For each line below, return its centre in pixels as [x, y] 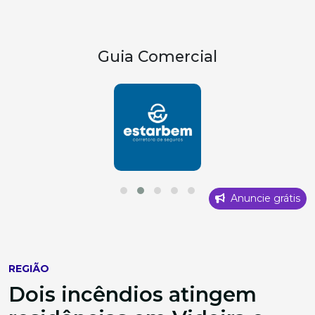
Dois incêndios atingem [133, 294]
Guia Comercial [157, 56]
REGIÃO [29, 268]
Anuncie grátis [264, 198]
